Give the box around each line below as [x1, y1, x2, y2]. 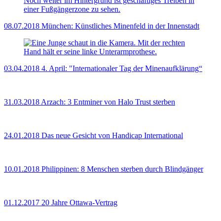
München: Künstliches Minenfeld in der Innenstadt [41, 22, 199, 31]
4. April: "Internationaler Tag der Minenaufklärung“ [41, 64, 202, 73]
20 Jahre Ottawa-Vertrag [41, 198, 117, 207]
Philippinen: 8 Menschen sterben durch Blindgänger [41, 165, 203, 174]
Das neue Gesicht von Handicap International [41, 131, 183, 140]
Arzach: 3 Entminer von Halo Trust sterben [41, 98, 175, 107]
